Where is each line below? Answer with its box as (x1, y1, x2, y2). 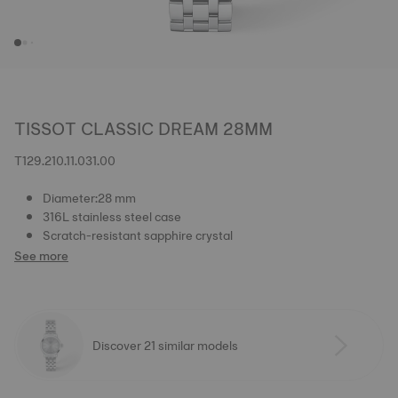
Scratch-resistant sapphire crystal (43, 225, 233, 246)
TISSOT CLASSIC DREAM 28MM (14, 114, 273, 144)
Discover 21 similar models (92, 334, 238, 356)
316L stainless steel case (43, 206, 181, 227)
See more (14, 245, 68, 267)
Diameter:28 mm (43, 187, 136, 209)
